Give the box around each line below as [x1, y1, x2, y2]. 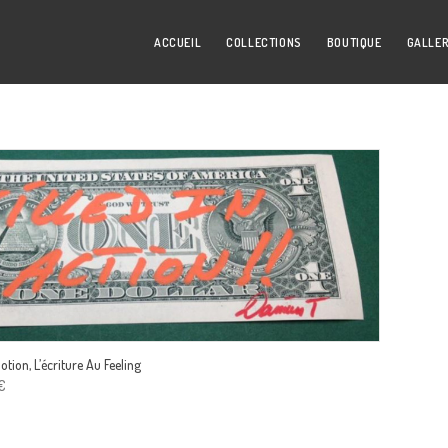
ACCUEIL [154, 35, 202, 50]
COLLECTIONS [226, 35, 302, 50]
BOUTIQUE [326, 35, 382, 50]
